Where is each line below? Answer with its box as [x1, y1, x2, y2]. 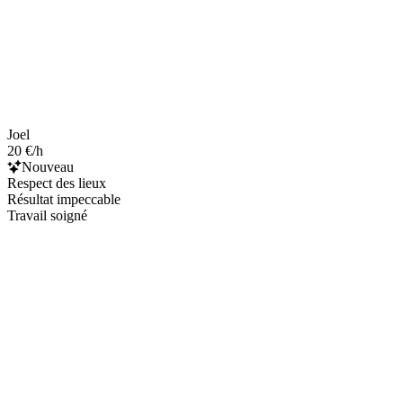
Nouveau [22, 158, 74, 175]
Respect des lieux [7, 175, 106, 191]
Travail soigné [7, 207, 87, 223]
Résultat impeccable [7, 191, 121, 207]
